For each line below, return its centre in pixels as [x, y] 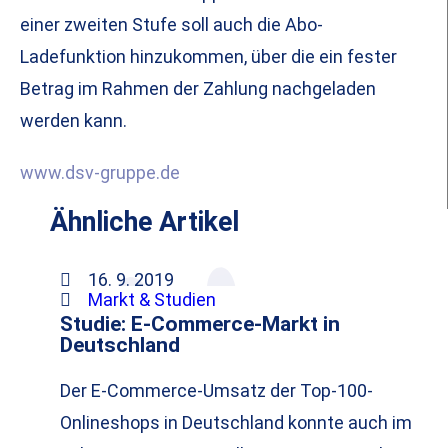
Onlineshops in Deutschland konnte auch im [236, 423]
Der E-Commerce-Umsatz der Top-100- [216, 391]
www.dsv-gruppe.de [100, 173]
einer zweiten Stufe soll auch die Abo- [171, 25]
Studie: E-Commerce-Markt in [200, 324]
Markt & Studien [151, 300]
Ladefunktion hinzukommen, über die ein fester [208, 57]
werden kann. [73, 121]
